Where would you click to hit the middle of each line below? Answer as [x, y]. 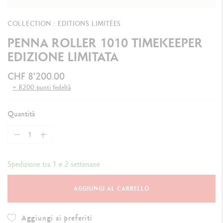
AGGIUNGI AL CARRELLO [111, 189]
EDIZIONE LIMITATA [63, 57]
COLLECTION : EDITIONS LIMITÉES [64, 24]
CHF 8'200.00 [36, 76]
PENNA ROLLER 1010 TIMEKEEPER [105, 43]
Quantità [21, 114]
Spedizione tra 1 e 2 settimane [54, 164]
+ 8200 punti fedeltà [42, 87]
